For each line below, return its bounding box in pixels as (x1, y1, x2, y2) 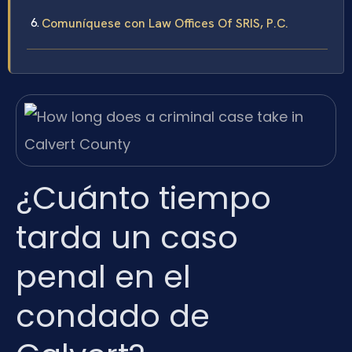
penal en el (16, 254, 191, 299)
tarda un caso (16, 214, 238, 259)
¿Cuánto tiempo (16, 175, 271, 220)
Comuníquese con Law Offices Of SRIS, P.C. (42, 15, 288, 32)
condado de (16, 293, 210, 338)
